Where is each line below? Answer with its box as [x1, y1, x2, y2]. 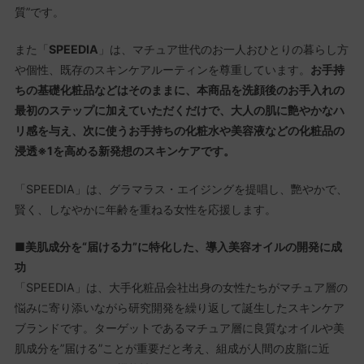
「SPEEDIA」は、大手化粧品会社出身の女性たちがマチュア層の [14, 280, 348, 295]
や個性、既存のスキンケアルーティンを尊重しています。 [14, 63, 310, 77]
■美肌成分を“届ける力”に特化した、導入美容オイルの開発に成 [14, 240, 342, 254]
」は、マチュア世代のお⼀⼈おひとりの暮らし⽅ [97, 42, 349, 57]
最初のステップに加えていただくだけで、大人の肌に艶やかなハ [14, 103, 344, 118]
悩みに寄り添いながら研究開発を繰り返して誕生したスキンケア [14, 301, 344, 315]
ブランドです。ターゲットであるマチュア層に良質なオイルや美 [14, 321, 344, 336]
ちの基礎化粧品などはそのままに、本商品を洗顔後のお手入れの [14, 83, 344, 97]
